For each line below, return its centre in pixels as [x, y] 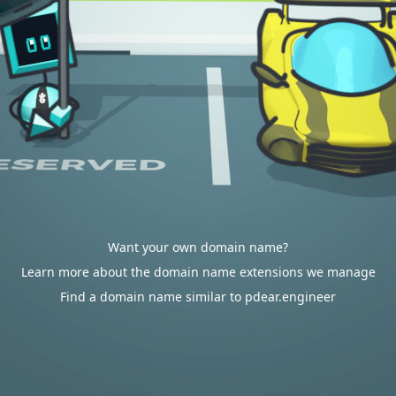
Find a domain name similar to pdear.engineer [198, 297]
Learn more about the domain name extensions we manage [198, 272]
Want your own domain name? [198, 247]
